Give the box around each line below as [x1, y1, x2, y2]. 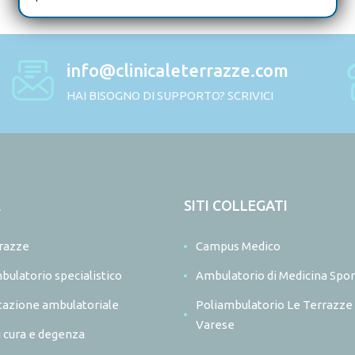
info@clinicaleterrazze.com [67, 60, 289, 81]
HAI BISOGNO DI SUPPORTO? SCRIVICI [67, 89, 274, 103]
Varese [195, 318, 235, 332]
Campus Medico [195, 239, 281, 254]
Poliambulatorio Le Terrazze [195, 298, 353, 312]
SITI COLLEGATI [183, 197, 288, 214]
